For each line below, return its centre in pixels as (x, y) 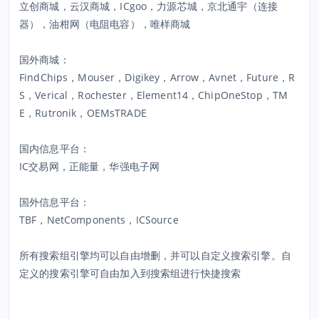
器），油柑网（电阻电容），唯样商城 (105, 24)
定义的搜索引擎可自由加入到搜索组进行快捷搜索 (130, 273)
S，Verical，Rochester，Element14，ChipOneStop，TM (154, 95)
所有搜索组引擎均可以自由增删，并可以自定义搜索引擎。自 (155, 255)
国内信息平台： (54, 148)
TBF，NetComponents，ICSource (99, 220)
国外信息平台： (54, 202)
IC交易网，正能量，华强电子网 (90, 166)
